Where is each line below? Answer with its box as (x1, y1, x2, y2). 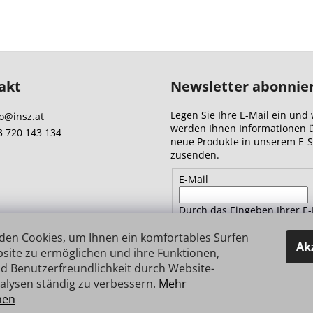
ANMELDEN (197, 263, 252, 277)
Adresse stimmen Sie (178, 216, 280, 230)
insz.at (13, 110, 44, 123)
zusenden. (170, 148, 219, 161)
